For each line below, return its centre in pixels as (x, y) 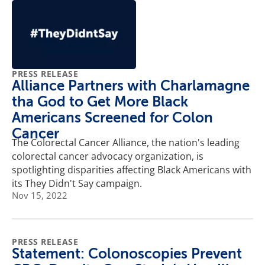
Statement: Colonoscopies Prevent (127, 254)
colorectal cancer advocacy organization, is (108, 156)
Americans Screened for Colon (112, 118)
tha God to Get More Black (100, 102)
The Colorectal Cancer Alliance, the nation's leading (126, 143)
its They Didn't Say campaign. (77, 184)
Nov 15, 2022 (40, 195)
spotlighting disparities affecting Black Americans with (132, 170)
